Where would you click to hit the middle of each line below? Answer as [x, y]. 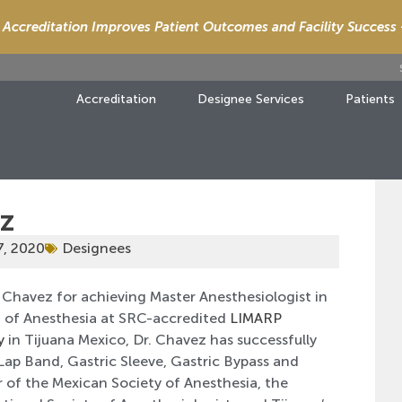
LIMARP [258, 318]
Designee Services [251, 99]
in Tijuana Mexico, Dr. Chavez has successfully [161, 340]
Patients [370, 99]
